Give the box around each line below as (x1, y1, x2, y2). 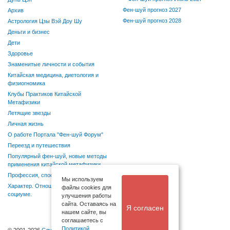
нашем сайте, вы (62, 209, 106, 215)
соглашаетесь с (62, 217, 103, 223)
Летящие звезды (8, 110, 51, 117)
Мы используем (62, 176, 103, 182)
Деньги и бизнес (8, 29, 50, 35)
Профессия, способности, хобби (8, 172, 93, 179)
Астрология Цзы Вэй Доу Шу (8, 18, 82, 25)
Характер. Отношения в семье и (8, 183, 92, 189)
